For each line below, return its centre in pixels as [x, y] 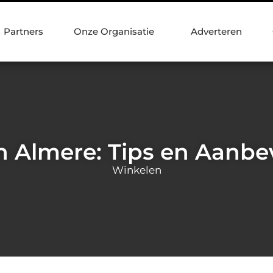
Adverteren [216, 31]
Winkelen [136, 170]
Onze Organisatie [114, 31]
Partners [23, 31]
